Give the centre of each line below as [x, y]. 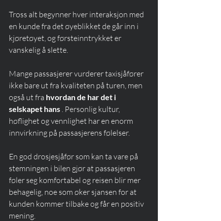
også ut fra [27, 97]
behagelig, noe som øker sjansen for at [74, 192]
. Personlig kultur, [91, 109]
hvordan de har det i [82, 97]
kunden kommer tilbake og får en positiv [77, 204]
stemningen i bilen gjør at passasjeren [73, 168]
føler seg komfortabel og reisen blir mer [75, 180]
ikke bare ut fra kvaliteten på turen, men [76, 86]
